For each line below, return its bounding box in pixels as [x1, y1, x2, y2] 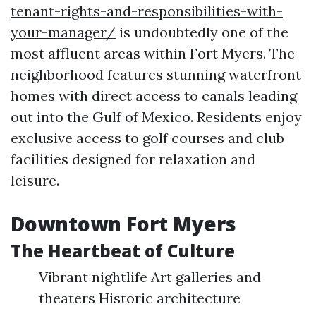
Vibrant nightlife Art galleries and [39, 268, 261, 286]
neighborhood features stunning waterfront [11, 66, 301, 83]
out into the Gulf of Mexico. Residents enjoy [11, 108, 302, 126]
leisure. [11, 171, 59, 189]
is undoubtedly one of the [116, 23, 288, 41]
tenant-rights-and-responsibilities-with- [11, 2, 283, 20]
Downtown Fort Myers [11, 210, 236, 237]
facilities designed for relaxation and [11, 150, 255, 168]
